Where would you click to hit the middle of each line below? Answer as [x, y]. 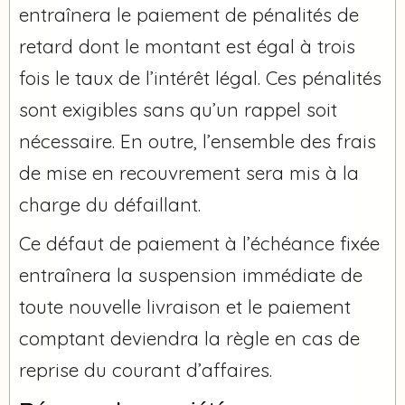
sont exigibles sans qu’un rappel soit [178, 109]
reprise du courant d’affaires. [146, 369]
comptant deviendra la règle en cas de [189, 338]
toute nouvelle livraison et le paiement [185, 306]
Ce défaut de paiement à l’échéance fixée [199, 243]
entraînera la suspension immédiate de [191, 274]
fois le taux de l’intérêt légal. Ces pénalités [200, 77]
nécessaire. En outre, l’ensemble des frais [198, 141]
